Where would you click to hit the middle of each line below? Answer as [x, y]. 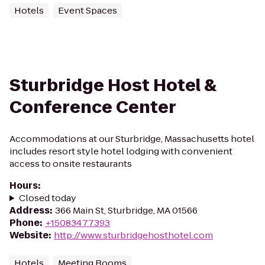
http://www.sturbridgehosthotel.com [133, 235]
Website [29, 235]
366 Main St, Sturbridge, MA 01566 [126, 210]
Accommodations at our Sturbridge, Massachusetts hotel [132, 139]
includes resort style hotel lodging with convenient [121, 151]
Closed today [47, 198]
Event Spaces [88, 10]
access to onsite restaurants [71, 164]
